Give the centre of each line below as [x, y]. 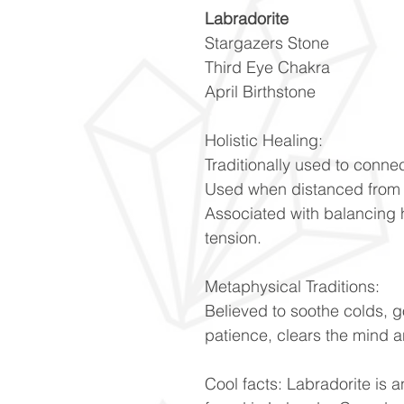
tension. [235, 237]
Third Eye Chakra [267, 67]
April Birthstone [260, 91]
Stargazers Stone [267, 42]
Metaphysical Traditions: [292, 286]
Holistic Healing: [264, 140]
